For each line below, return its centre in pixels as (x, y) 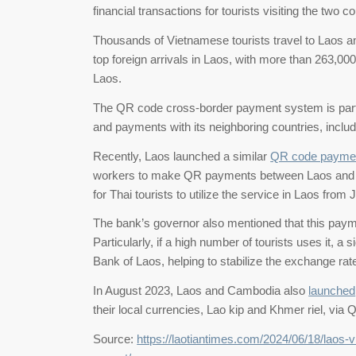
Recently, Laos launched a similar (182, 156)
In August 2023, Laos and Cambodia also (201, 290)
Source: (115, 339)
